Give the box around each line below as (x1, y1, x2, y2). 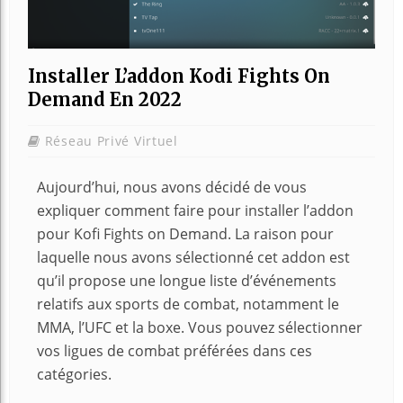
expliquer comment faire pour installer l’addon (37, 201, 354, 221)
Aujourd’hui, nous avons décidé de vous (37, 177, 307, 198)
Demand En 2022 (28, 88, 182, 112)
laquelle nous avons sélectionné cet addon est (37, 247, 350, 268)
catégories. (37, 364, 112, 385)
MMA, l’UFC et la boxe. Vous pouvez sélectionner (37, 318, 363, 338)
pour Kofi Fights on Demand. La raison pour (37, 224, 334, 245)
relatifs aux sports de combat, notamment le (37, 294, 339, 315)
